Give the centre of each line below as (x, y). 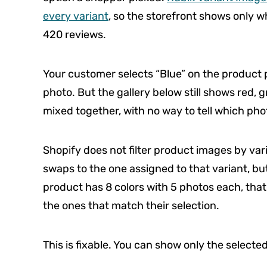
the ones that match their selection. (131, 206)
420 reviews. (74, 35)
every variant (76, 16)
